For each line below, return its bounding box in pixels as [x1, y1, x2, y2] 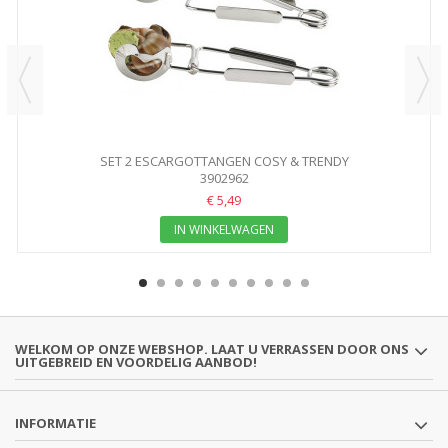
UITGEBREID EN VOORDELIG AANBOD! [15, 352, 257, 371]
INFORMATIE [15, 413, 96, 432]
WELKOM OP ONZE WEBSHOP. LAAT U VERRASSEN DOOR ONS [15, 339, 409, 358]
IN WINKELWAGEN [174, 220, 274, 238]
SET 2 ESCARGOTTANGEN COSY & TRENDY [99, 151, 349, 170]
